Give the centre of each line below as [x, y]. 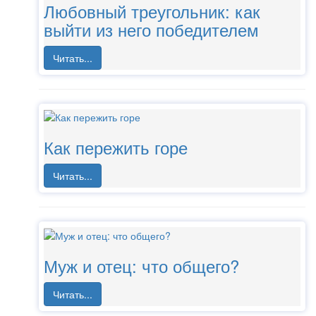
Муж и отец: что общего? [141, 265]
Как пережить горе [116, 147]
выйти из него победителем [151, 29]
